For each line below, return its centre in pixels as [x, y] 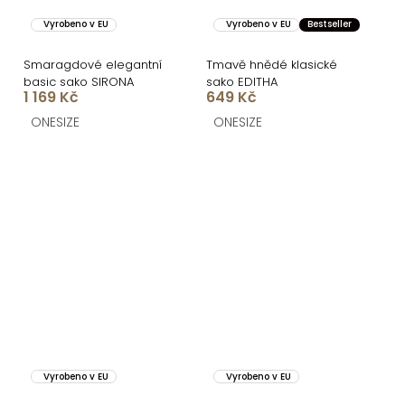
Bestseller [330, 24]
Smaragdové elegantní [93, 64]
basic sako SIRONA [79, 81]
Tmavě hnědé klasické [272, 64]
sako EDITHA [242, 81]
